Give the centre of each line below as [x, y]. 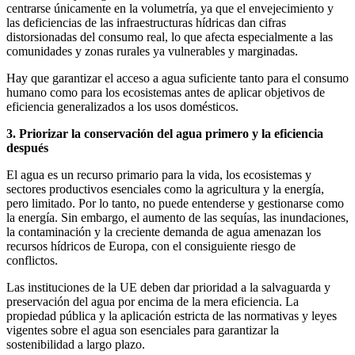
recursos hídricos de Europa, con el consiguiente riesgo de [151, 246]
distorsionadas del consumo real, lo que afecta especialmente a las [170, 36]
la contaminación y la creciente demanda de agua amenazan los [164, 231]
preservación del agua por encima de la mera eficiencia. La [153, 301]
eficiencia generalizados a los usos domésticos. [122, 106]
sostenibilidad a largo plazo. [76, 344]
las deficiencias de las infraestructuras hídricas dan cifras [146, 22]
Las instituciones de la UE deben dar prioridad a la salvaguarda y [168, 287]
